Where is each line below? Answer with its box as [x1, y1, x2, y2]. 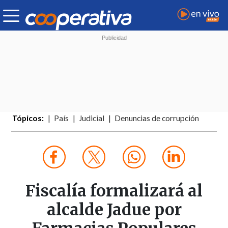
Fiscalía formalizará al [25, 181, 203, 202]
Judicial [79, 113, 105, 123]
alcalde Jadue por [46, 199, 182, 220]
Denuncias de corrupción [115, 113, 199, 123]
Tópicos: [12, 113, 44, 123]
